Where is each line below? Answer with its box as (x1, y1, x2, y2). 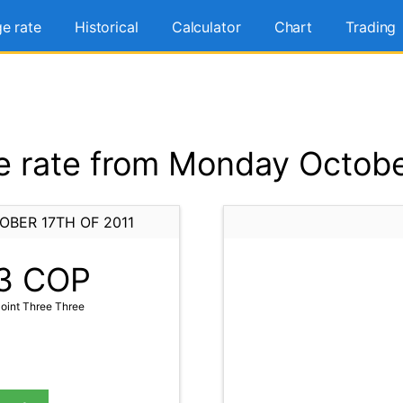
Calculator (171, 18, 241, 36)
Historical (74, 18, 139, 36)
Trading (345, 18, 397, 36)
